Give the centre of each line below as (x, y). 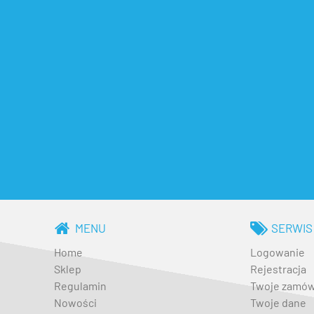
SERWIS (292, 227)
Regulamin (80, 285)
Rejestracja (278, 268)
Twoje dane (278, 302)
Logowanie (278, 252)
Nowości (75, 302)
